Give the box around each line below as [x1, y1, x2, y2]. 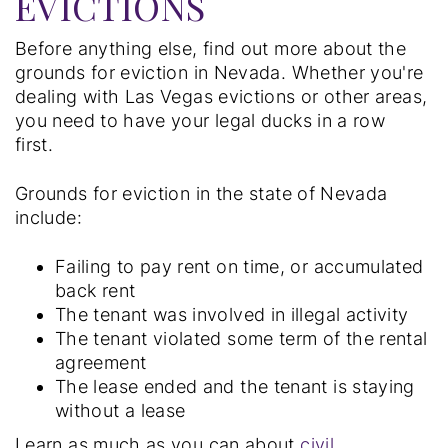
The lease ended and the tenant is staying [55, 375, 415, 397]
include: [15, 206, 82, 228]
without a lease [55, 399, 186, 421]
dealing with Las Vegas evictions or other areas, [15, 85, 428, 107]
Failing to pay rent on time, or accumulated [55, 255, 424, 277]
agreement [55, 351, 147, 373]
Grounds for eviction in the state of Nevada [15, 182, 388, 204]
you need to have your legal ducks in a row [15, 109, 386, 131]
